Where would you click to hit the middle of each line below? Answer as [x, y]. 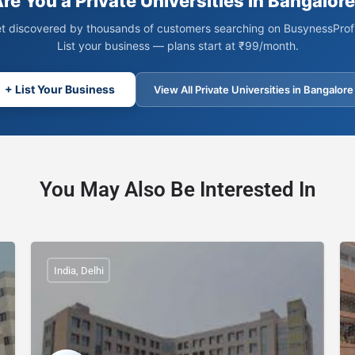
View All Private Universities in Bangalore [253, 90]
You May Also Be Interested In [177, 190]
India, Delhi [78, 270]
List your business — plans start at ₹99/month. [177, 46]
